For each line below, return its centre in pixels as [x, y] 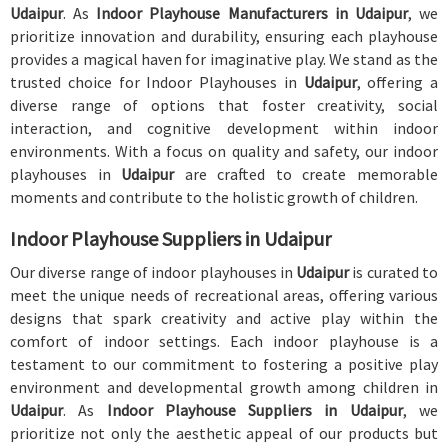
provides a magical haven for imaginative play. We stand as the [224, 59]
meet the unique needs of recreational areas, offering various [224, 295]
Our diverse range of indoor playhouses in [153, 272]
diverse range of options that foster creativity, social [224, 105]
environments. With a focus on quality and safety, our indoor [224, 151]
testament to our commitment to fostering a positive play [224, 364]
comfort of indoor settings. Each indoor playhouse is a [224, 341]
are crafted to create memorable [311, 174]
